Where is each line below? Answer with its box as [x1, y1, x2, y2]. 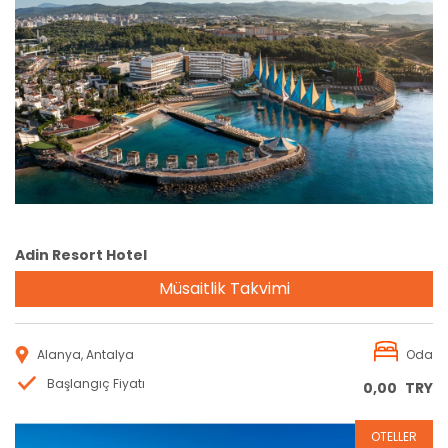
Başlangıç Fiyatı [47, 374, 145, 392]
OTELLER [371, 427, 417, 445]
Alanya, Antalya [37, 345, 134, 363]
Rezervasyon [174, 73, 274, 94]
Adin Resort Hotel [15, 244, 147, 265]
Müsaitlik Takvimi [158, 276, 290, 300]
